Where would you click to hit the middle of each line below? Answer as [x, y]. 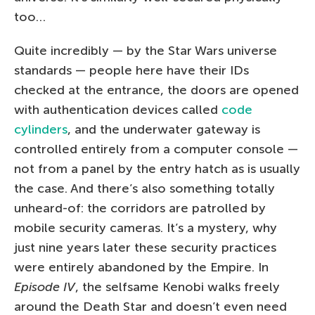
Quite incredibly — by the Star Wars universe [146, 50]
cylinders [41, 129]
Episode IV [45, 287]
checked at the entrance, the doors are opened [156, 90]
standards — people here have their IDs [131, 70]
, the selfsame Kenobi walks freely [178, 287]
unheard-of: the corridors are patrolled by [140, 208]
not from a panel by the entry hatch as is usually [157, 168]
